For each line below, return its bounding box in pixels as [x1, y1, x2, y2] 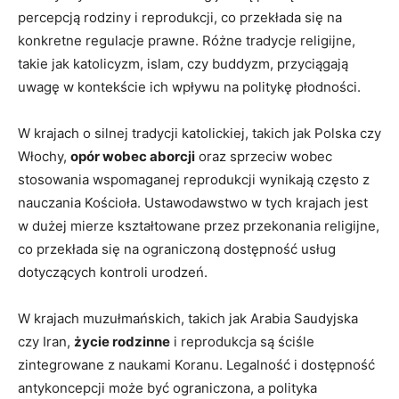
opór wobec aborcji [70, 147, 195, 165]
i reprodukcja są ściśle [170, 332, 314, 350]
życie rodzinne [74, 332, 170, 350]
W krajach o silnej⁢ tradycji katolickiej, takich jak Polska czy [18, 124, 381, 142]
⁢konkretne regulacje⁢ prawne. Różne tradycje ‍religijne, [18, 31, 355, 49]
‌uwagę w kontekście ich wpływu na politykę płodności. [18, 77, 361, 95]
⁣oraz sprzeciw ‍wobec [195, 147, 332, 165]
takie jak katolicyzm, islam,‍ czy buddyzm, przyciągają [18, 54, 348, 72]
